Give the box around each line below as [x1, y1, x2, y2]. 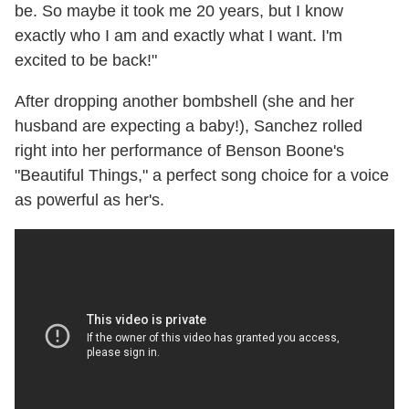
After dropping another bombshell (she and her [15, 92, 354, 111]
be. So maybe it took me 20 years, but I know [15, 2, 343, 21]
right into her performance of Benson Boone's [15, 142, 344, 161]
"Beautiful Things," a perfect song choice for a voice [15, 166, 389, 185]
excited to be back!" [15, 51, 157, 70]
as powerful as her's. [15, 191, 164, 210]
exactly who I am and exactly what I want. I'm [15, 26, 342, 46]
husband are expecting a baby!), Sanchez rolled [15, 117, 362, 136]
